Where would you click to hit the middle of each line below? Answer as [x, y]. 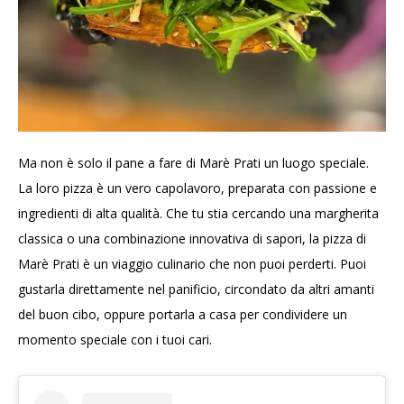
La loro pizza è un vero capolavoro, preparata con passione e [197, 188]
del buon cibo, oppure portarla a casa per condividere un [183, 314]
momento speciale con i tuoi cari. [115, 339]
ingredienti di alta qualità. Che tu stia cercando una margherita [198, 213]
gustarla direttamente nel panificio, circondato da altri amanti [196, 289]
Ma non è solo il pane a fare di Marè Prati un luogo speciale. [193, 162]
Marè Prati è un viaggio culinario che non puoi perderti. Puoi [192, 263]
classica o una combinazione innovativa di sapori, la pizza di [192, 238]
